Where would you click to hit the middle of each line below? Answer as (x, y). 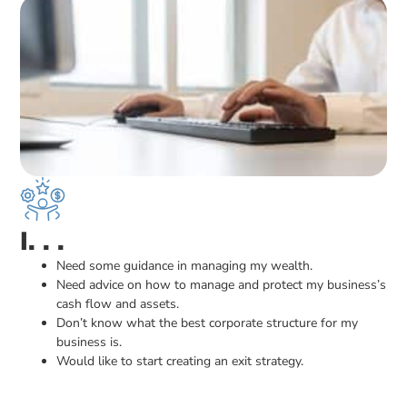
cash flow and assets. (118, 304)
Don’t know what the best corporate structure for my (208, 323)
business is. (89, 342)
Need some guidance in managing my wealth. (185, 266)
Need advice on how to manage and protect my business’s (222, 285)
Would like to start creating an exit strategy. (180, 361)
